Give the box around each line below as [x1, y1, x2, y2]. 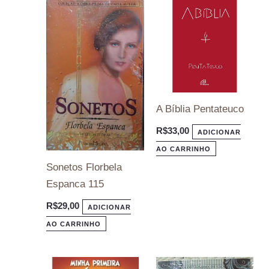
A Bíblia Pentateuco [156, 103, 244, 115]
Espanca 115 [46, 178, 104, 190]
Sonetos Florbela [46, 161, 122, 173]
